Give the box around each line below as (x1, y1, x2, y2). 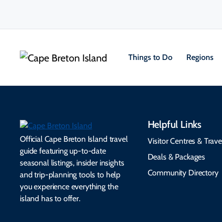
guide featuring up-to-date (20, 146, 106, 156)
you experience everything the (20, 182, 118, 191)
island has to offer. (20, 194, 80, 203)
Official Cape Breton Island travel (20, 134, 128, 144)
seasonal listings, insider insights (20, 158, 124, 167)
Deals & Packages (147, 152, 206, 162)
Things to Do (128, 53, 174, 62)
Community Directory (147, 168, 219, 177)
